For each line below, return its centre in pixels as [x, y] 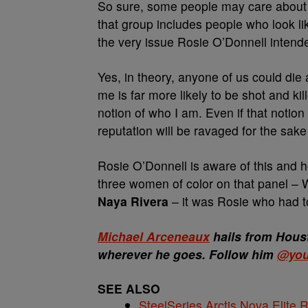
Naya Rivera [133, 201]
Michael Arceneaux [154, 236]
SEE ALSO [129, 288]
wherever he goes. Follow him [187, 254]
